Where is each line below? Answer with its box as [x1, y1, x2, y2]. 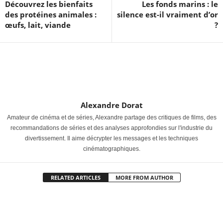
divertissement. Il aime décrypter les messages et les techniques [25, 134, 198, 142]
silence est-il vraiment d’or [117, 9, 218, 19]
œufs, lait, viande [5, 19, 71, 30]
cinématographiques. [83, 145, 140, 152]
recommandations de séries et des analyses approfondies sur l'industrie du [10, 124, 213, 131]
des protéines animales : [5, 9, 97, 19]
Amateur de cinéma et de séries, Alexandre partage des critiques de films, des [6, 113, 217, 121]
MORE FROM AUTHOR [115, 173, 173, 181]
